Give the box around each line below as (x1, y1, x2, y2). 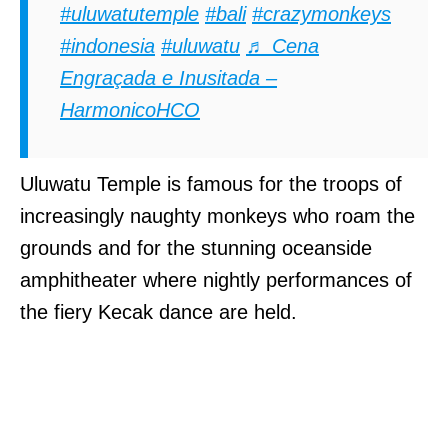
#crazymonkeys (252, 2, 391, 25)
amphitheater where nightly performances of (20, 268, 412, 291)
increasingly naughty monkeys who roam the (20, 204, 415, 227)
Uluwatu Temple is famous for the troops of (20, 172, 402, 195)
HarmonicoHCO (60, 98, 200, 121)
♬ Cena (246, 34, 319, 57)
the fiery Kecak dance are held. (20, 300, 297, 323)
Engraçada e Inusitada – (60, 66, 277, 89)
